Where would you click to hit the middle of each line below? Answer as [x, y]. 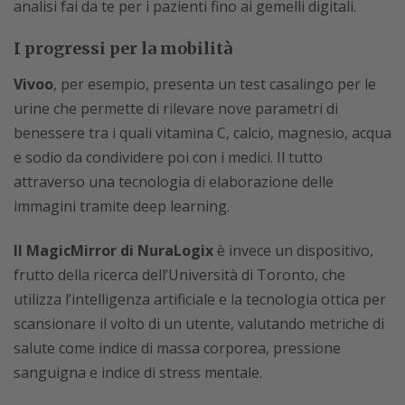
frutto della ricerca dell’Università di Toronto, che [179, 275]
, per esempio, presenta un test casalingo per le [215, 84]
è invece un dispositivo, [293, 250]
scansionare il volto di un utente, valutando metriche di [199, 324]
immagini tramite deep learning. [122, 206]
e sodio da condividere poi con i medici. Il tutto [168, 157]
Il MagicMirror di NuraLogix [113, 250]
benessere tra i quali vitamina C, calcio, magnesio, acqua [202, 133]
